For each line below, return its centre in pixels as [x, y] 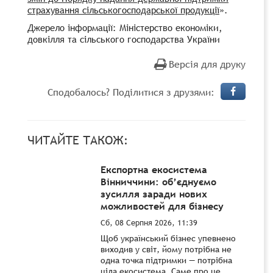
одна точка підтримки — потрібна [166, 260]
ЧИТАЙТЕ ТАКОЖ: [78, 140]
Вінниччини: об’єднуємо [158, 181]
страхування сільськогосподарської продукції [123, 9]
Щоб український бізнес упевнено [168, 238]
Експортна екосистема [154, 169]
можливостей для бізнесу [162, 206]
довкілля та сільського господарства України [124, 39]
